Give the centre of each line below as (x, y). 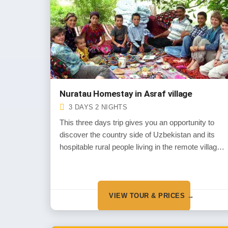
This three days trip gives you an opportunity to (137, 122)
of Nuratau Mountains (95, 159)
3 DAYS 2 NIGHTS (98, 107)
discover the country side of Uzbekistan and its (137, 135)
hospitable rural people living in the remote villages (142, 147)
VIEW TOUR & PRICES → (152, 195)
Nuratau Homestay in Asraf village (126, 94)
